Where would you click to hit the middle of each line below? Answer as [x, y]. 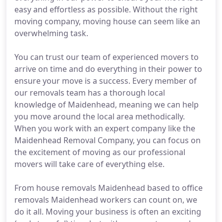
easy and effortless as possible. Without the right [106, 9]
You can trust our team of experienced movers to [107, 57]
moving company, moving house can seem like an [107, 21]
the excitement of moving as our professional [100, 152]
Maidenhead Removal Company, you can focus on [108, 140]
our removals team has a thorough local [90, 93]
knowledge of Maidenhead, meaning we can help [107, 105]
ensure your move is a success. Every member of [106, 81]
